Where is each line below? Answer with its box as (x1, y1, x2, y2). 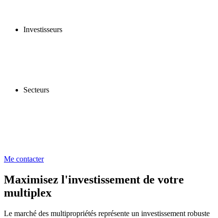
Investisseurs (23, 25, 62, 34)
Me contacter (4, 155, 44, 163)
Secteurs (23, 86, 49, 94)
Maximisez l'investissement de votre (4, 173, 184, 186)
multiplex (4, 186, 52, 199)
